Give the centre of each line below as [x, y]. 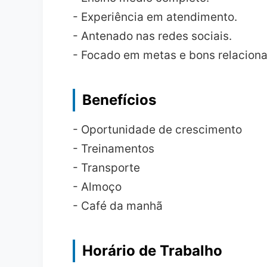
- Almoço [97, 187]
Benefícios [119, 100]
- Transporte [106, 168]
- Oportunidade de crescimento [157, 130]
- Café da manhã [118, 206]
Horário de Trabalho [152, 251]
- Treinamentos [114, 149]
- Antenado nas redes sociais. [152, 36]
